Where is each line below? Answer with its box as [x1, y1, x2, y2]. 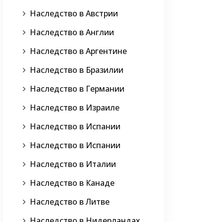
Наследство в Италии [30, 159, 116, 170]
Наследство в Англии [30, 27, 114, 38]
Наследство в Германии [30, 83, 124, 95]
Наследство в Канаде [30, 177, 114, 189]
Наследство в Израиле [30, 102, 119, 113]
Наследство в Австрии [30, 8, 118, 19]
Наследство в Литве [30, 196, 110, 208]
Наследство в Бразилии [30, 64, 123, 76]
